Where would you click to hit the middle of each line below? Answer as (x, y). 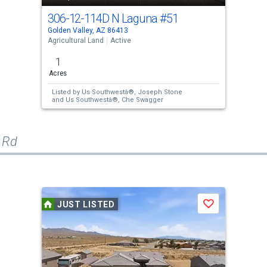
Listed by (66, 92)
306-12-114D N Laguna (103, 18)
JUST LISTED (86, 204)
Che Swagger (142, 100)
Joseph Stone (173, 92)
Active (120, 41)
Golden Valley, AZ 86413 (88, 30)
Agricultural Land (75, 41)
